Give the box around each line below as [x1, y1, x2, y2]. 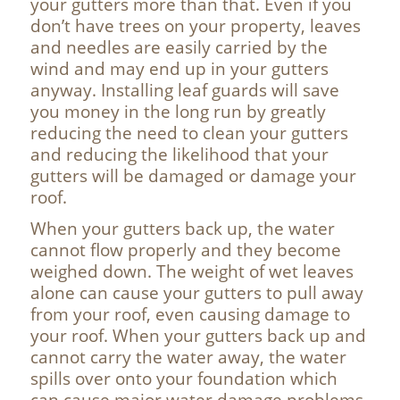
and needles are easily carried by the [29, 36, 328, 58]
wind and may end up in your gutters [29, 57, 329, 79]
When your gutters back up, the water [29, 217, 335, 240]
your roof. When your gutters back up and [29, 324, 366, 347]
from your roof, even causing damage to [29, 303, 350, 326]
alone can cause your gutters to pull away [29, 281, 363, 304]
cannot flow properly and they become [29, 238, 341, 262]
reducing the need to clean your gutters [29, 121, 348, 144]
